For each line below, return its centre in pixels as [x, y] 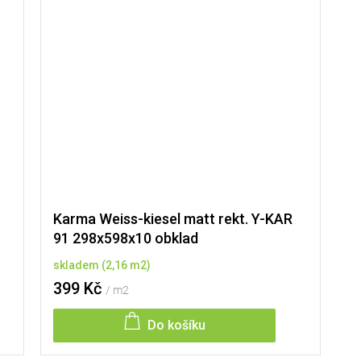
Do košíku [176, 326]
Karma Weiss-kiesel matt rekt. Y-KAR [172, 219]
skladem [77, 266]
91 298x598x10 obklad [125, 239]
